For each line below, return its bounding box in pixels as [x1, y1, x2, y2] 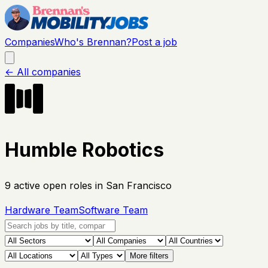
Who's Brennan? [54, 36, 132, 48]
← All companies [5, 66, 81, 78]
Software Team [78, 203, 148, 216]
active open [11, 179, 69, 191]
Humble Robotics [5, 138, 164, 162]
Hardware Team [5, 203, 78, 216]
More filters [130, 251, 169, 260]
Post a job [132, 36, 177, 48]
